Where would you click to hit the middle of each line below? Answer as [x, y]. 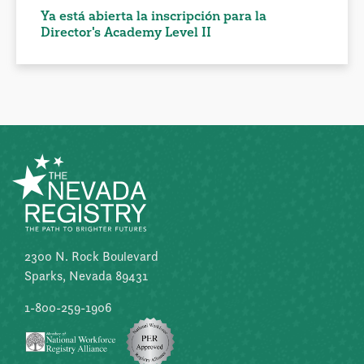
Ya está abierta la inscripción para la [154, 16]
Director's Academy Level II [126, 32]
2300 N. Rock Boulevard [91, 257]
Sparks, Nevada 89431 [86, 276]
